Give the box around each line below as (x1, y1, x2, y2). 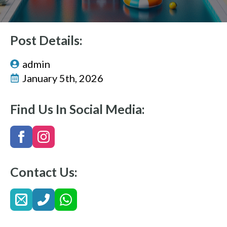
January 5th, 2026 (22, 72, 103, 84)
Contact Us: (10, 164, 78, 179)
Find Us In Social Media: (10, 101, 145, 117)
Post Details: (10, 32, 83, 48)
